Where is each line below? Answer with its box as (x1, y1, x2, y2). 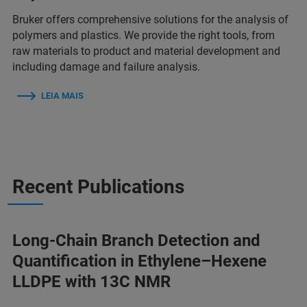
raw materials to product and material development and (12, 44, 280, 58)
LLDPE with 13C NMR (12, 271, 171, 291)
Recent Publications (12, 175, 184, 198)
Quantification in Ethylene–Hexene (12, 251, 267, 271)
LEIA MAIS (41, 90, 84, 101)
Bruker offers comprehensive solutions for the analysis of (12, 12, 288, 26)
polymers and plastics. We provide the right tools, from (12, 28, 275, 42)
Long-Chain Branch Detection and (12, 230, 260, 250)
